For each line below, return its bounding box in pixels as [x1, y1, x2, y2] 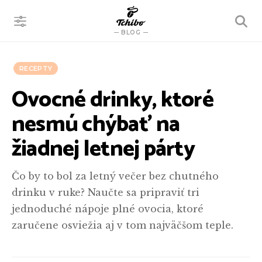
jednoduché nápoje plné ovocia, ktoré [12, 203, 204, 215]
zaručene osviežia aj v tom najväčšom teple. [12, 219, 233, 231]
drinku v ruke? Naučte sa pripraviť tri [12, 187, 199, 198]
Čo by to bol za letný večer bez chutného [12, 170, 219, 182]
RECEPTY [19, 64, 53, 73]
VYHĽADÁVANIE [171, 17, 236, 26]
